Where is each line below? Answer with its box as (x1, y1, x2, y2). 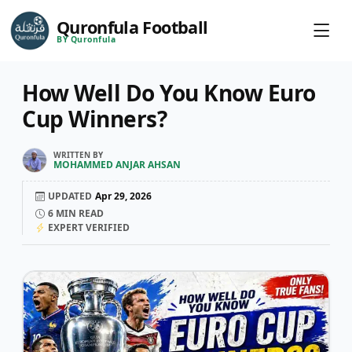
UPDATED (48, 189, 92, 203)
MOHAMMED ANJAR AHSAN (53, 158, 181, 171)
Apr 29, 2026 (95, 189, 152, 203)
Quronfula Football (57, 15, 208, 38)
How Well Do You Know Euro (22, 78, 316, 108)
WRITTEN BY (53, 149, 103, 160)
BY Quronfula (57, 33, 116, 45)
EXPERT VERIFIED (48, 221, 130, 234)
